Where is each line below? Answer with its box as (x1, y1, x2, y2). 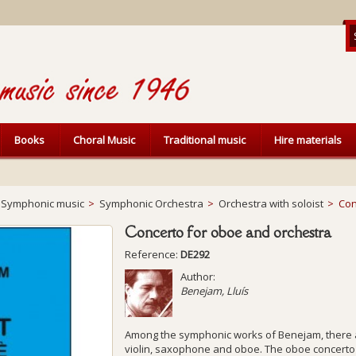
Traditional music (164, 133, 246, 147)
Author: (180, 269, 216, 284)
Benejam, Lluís (180, 284, 249, 298)
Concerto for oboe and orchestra (125, 222, 332, 242)
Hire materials (274, 133, 342, 147)
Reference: (125, 247, 179, 261)
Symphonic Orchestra (99, 196, 203, 211)
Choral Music (73, 133, 135, 147)
